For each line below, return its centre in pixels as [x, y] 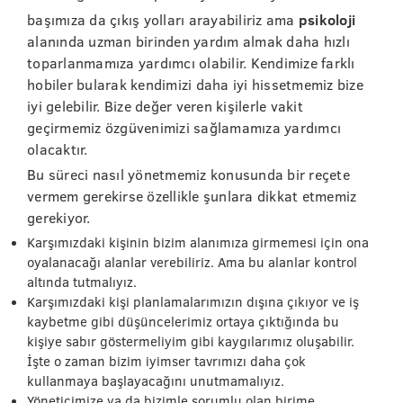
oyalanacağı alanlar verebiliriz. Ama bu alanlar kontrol [192, 262]
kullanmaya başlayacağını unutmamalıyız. [156, 381]
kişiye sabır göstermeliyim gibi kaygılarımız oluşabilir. [191, 341]
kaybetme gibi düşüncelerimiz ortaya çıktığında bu [183, 321]
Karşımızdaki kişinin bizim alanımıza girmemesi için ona [198, 242]
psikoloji [327, 19]
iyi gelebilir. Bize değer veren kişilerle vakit [165, 106]
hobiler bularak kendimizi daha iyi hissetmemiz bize [195, 84]
